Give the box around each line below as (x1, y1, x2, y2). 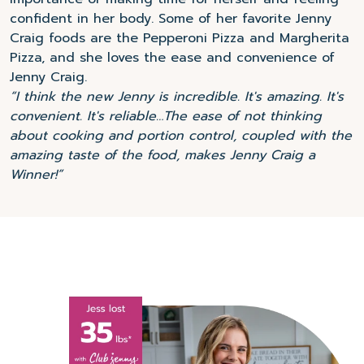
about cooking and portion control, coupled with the (10, 126, 352, 146)
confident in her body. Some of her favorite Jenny (10, 9, 331, 29)
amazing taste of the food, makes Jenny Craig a (10, 145, 315, 166)
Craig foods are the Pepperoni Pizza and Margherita (10, 28, 349, 49)
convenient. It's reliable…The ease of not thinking (10, 106, 322, 127)
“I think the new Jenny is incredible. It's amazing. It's (10, 87, 344, 107)
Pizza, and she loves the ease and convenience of (10, 48, 335, 68)
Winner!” (10, 165, 63, 185)
